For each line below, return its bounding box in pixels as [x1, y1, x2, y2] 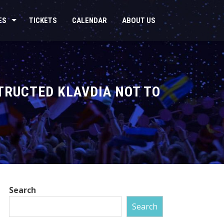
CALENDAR [72, 16, 107, 25]
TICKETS [29, 16, 57, 25]
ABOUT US [122, 16, 155, 25]
